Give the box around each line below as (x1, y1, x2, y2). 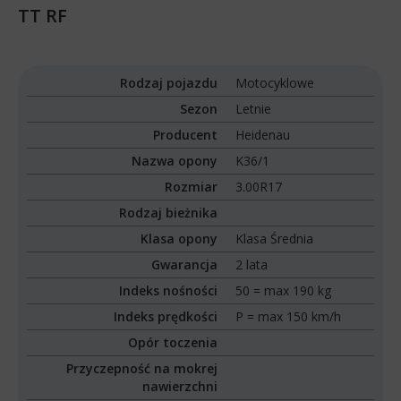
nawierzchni (142, 378, 218, 396)
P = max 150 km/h (235, 308, 342, 326)
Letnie (235, 100, 272, 118)
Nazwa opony (132, 152, 218, 170)
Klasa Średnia (235, 230, 314, 248)
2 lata (235, 256, 269, 274)
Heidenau (235, 126, 291, 144)
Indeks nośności (119, 282, 218, 300)
